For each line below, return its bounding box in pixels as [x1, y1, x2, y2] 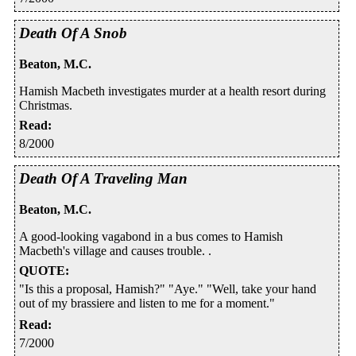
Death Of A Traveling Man [19, 170, 188, 188]
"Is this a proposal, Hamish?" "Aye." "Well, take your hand [19, 281, 316, 296]
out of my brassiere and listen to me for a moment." [19, 296, 275, 310]
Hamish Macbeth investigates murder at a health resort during [19, 84, 326, 99]
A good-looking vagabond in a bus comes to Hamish [19, 229, 283, 243]
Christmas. [19, 99, 72, 113]
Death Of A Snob [19, 25, 127, 42]
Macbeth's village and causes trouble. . [19, 243, 211, 257]
